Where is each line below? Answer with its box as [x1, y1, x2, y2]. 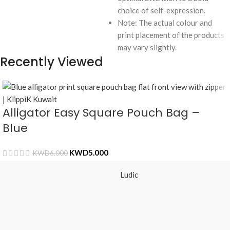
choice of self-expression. [118, 5, 205, 15]
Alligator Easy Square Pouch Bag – [3, 104, 200, 121]
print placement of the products [118, 30, 224, 40]
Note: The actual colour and [118, 17, 212, 27]
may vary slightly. [118, 42, 177, 52]
